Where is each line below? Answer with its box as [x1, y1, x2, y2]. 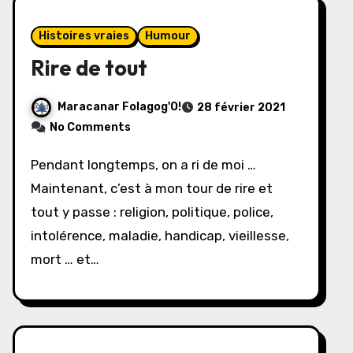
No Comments [50, 121, 131, 134]
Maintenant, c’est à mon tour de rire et [31, 180, 273, 196]
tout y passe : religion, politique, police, [31, 204, 273, 220]
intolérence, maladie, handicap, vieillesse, [31, 228, 289, 243]
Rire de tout [31, 54, 147, 81]
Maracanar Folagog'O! [58, 100, 181, 114]
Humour [145, 29, 191, 43]
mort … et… [31, 251, 99, 267]
